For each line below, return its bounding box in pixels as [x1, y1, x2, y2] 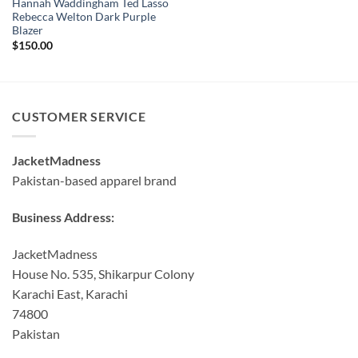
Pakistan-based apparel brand [12, 172, 177, 188]
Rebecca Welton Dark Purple [11, 10, 156, 24]
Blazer [11, 24, 43, 38]
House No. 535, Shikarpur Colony [12, 265, 194, 281]
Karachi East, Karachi [12, 285, 128, 301]
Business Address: [12, 209, 114, 225]
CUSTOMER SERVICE [12, 109, 146, 125]
